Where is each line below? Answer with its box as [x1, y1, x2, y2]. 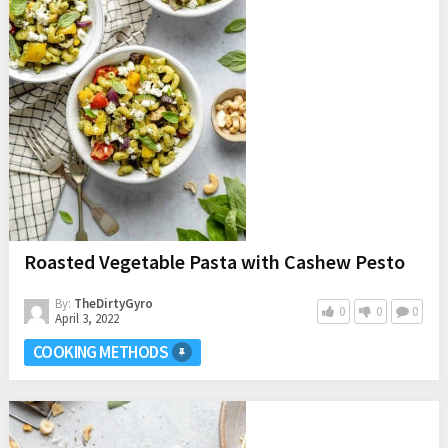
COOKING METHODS [32, 341, 169, 364]
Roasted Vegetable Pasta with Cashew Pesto [23, 249, 405, 275]
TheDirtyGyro [73, 295, 153, 313]
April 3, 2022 [54, 310, 119, 328]
